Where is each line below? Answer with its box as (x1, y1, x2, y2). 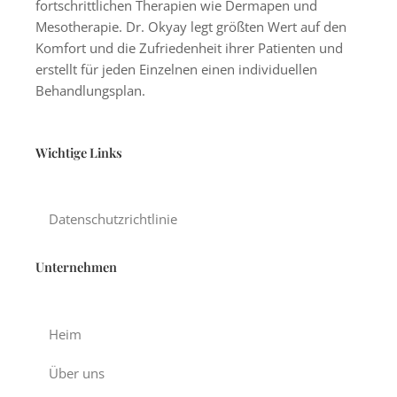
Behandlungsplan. (35, 82, 145, 100)
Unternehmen (35, 258, 117, 276)
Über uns (49, 363, 105, 382)
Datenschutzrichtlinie (49, 210, 177, 229)
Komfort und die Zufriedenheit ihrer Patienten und (35, 39, 343, 58)
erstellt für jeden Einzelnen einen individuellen (35, 60, 317, 79)
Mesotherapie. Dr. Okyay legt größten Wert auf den (35, 18, 346, 36)
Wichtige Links (35, 143, 122, 161)
